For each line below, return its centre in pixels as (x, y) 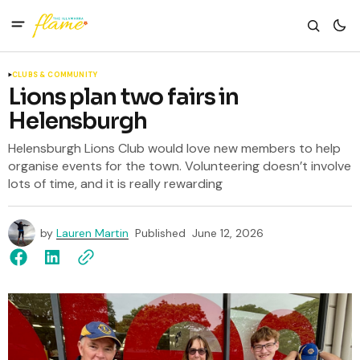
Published (160, 233)
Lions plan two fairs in (124, 97)
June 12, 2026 (228, 233)
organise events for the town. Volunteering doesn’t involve (180, 166)
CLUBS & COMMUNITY (55, 75)
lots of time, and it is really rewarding (115, 184)
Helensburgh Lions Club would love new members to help (174, 148)
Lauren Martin (92, 233)
